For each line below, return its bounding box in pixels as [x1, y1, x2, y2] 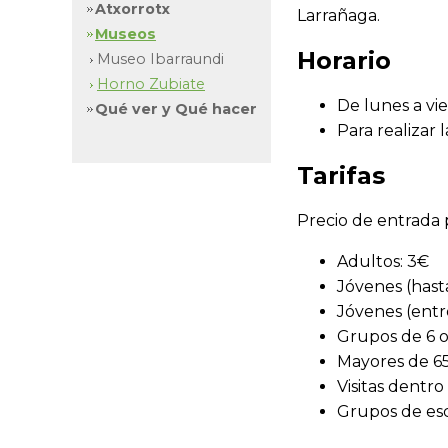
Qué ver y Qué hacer [95, 100, 257, 118]
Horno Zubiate [97, 75, 205, 93]
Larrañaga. [297, 6, 380, 25]
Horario [297, 45, 391, 75]
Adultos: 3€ [337, 251, 429, 271]
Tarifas [297, 160, 385, 190]
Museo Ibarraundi [97, 50, 224, 68]
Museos [95, 25, 156, 43]
